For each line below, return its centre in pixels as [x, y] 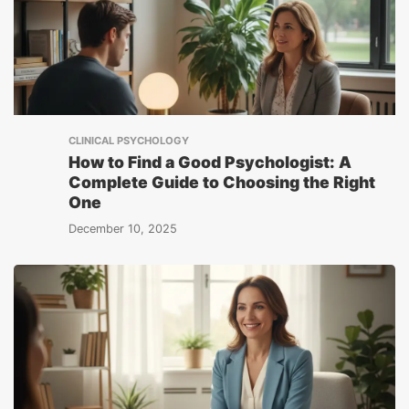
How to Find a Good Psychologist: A [210, 162]
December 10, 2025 [123, 229]
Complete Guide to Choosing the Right [222, 182]
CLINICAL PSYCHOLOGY [129, 141]
